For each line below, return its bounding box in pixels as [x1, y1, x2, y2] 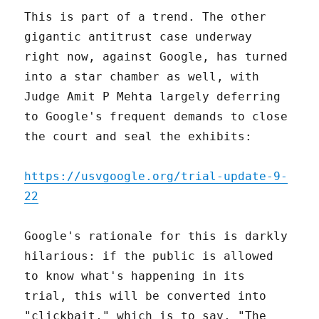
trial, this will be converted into [24, 288, 267, 303]
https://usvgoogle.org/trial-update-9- [24, 169, 288, 183]
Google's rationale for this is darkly [24, 229, 288, 243]
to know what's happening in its [24, 268, 246, 283]
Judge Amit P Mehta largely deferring [24, 89, 281, 103]
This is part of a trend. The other [24, 9, 267, 23]
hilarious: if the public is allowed [24, 249, 274, 263]
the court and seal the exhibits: [24, 129, 253, 143]
